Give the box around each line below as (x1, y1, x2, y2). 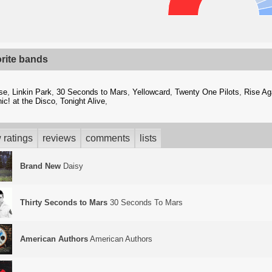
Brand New (20, 161, 61, 171)
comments (86, 133, 130, 143)
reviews (42, 133, 76, 143)
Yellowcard (132, 87, 170, 97)
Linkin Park (12, 87, 52, 97)
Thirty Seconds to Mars (20, 198, 107, 207)
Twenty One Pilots (175, 87, 239, 97)
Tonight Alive (60, 97, 105, 106)
